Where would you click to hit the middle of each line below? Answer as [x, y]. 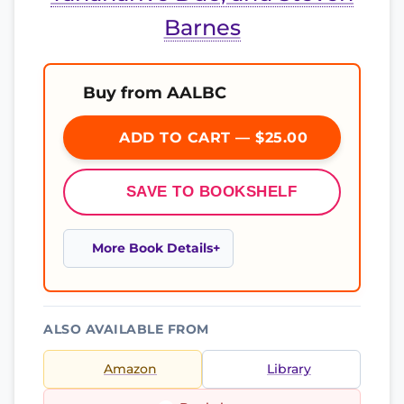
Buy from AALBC [155, 92]
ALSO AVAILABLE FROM [126, 329]
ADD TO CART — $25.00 [211, 138]
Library [289, 369]
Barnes [202, 28]
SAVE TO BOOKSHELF [211, 192]
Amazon [130, 369]
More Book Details [152, 248]
